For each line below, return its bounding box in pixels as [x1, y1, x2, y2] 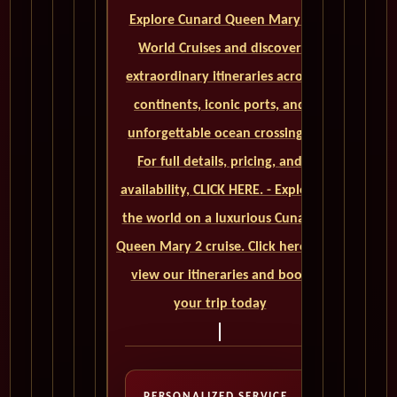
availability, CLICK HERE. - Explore [120, 183, 320, 198]
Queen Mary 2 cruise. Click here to [116, 240, 323, 255]
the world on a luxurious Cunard [121, 212, 318, 227]
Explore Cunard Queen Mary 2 [128, 13, 311, 28]
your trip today [173, 297, 267, 312]
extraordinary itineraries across [126, 70, 314, 85]
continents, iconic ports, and [134, 98, 306, 113]
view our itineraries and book [130, 269, 309, 284]
